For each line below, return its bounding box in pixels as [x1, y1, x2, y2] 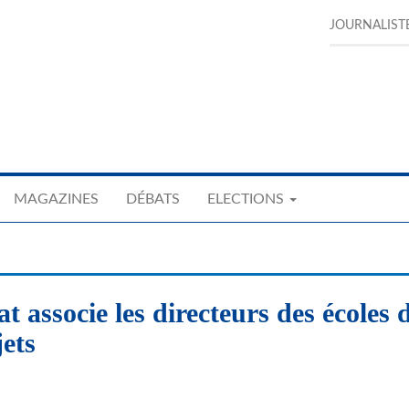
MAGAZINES [14, 192, 99, 206]
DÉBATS [126, 192, 180, 206]
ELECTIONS [207, 192, 288, 206]
